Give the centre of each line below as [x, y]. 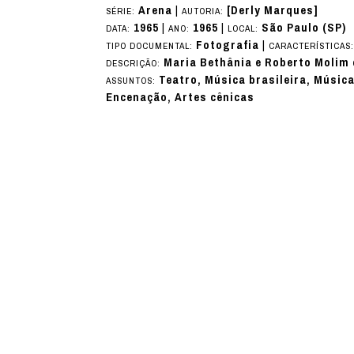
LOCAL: [245, 28]
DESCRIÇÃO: [135, 63]
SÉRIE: [122, 11]
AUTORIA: [205, 11]
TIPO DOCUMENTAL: [151, 45]
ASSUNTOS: [133, 80]
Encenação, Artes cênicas [181, 97]
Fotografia [228, 45]
